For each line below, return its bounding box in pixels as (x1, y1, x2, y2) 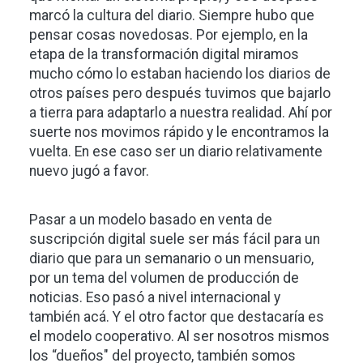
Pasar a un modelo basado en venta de (29, 211, 272, 228)
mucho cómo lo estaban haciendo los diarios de (29, 66, 331, 82)
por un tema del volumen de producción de (29, 270, 299, 286)
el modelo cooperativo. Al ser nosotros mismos (29, 328, 330, 344)
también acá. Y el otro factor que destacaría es (29, 309, 324, 325)
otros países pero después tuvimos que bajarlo (29, 85, 331, 101)
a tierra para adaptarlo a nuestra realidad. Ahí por (29, 105, 332, 121)
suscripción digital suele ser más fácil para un (29, 231, 320, 247)
